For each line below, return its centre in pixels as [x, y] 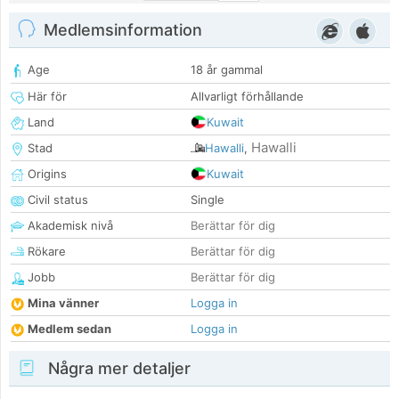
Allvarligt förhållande [247, 97]
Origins [45, 174]
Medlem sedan [69, 329]
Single [208, 200]
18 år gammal [227, 70]
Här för [45, 97]
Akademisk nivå [69, 226]
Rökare [45, 252]
